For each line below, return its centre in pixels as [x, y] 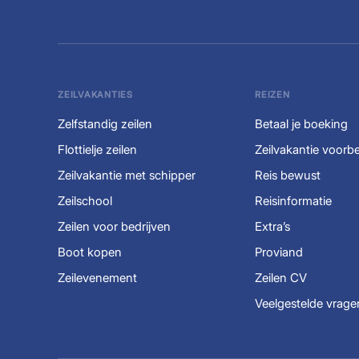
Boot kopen [90, 252]
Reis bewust [288, 175]
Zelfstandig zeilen [105, 123]
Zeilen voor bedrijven [114, 226]
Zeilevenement [97, 277]
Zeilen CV [281, 277]
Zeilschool [85, 200]
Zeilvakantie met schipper [127, 175]
